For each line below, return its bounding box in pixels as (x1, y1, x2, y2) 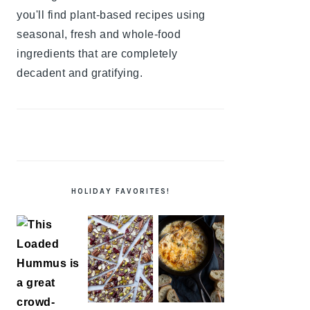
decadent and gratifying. (17, 67, 143, 79)
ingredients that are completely (17, 48, 178, 60)
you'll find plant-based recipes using (17, 9, 206, 21)
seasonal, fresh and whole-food (17, 28, 181, 40)
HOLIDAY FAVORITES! (71, 187, 170, 196)
